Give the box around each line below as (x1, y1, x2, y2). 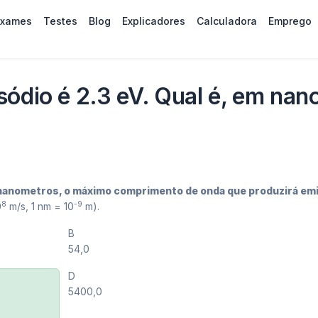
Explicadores (121, 15, 185, 27)
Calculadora (196, 15, 257, 27)
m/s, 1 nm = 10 (6, 200, 74, 212)
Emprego (268, 15, 312, 27)
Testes (43, 15, 77, 27)
